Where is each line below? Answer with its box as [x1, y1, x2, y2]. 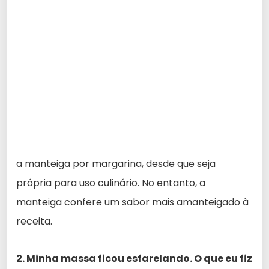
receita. [16, 214, 52, 228]
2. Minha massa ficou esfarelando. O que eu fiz [16, 251, 252, 265]
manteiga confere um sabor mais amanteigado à [16, 195, 249, 209]
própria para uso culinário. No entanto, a [16, 175, 205, 190]
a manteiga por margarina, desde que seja [16, 156, 216, 171]
